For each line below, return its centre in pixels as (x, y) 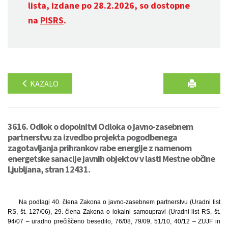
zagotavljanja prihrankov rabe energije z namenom (99, 148)
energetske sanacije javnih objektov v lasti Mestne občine (111, 159)
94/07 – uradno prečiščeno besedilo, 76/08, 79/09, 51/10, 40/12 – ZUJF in (114, 221)
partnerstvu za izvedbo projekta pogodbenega (92, 137)
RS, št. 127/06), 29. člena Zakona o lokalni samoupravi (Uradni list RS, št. (114, 212)
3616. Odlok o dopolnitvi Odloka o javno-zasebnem (100, 126)
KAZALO (44, 83)
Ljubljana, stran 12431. (49, 169)
